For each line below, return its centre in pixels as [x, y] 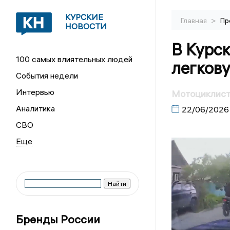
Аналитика [36, 108]
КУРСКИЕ [84, 17]
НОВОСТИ [86, 26]
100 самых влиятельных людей [74, 59]
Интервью [35, 92]
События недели [47, 75]
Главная [194, 21]
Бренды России [58, 219]
